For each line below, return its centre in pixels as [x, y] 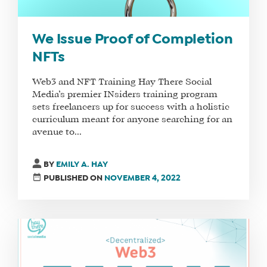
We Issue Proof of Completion [133, 40]
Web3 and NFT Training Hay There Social [122, 82]
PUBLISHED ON [74, 178]
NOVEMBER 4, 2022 [143, 178]
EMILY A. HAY [82, 164]
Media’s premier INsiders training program [125, 94]
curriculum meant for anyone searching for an [132, 119]
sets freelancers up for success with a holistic [131, 107]
